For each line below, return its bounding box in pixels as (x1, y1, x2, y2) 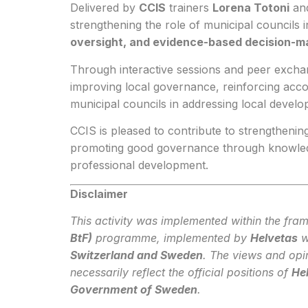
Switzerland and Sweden (70, 247, 203, 262)
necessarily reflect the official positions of (70, 265, 291, 279)
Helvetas (250, 230, 298, 245)
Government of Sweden (70, 282, 197, 296)
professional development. (70, 158, 208, 173)
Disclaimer (70, 186, 128, 201)
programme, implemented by (92, 230, 250, 245)
